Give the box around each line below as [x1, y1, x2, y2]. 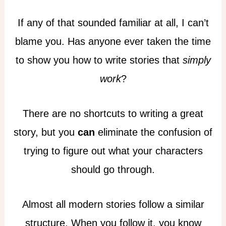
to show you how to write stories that [15, 54, 183, 66]
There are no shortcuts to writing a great [23, 107, 203, 119]
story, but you [14, 126, 78, 138]
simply [182, 54, 211, 66]
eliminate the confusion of [95, 126, 212, 138]
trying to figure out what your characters [23, 145, 203, 156]
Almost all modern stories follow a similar [22, 198, 204, 210]
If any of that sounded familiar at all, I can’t [17, 17, 209, 28]
